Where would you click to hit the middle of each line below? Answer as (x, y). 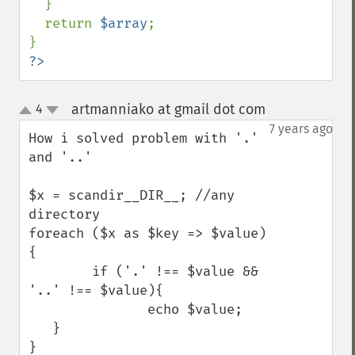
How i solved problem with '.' (143, 138)
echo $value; (88, 309)
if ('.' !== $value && (60, 271)
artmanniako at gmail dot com (168, 109)
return (72, 23)
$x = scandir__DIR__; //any (132, 195)
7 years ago (301, 129)
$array (124, 23)
